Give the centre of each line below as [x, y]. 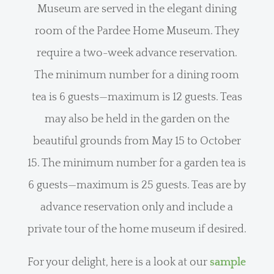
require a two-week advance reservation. [137, 53]
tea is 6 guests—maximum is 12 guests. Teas [137, 97]
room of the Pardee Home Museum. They [137, 31]
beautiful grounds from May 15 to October [137, 141]
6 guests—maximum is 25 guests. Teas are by [137, 185]
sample [228, 262]
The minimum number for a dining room [137, 75]
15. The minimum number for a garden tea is [137, 163]
